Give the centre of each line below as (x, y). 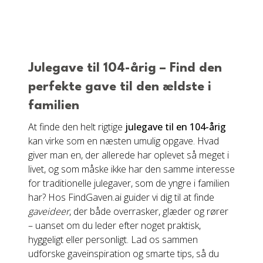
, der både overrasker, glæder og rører (149, 211)
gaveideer (49, 211)
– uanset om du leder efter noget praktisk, (114, 225)
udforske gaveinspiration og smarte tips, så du (124, 254)
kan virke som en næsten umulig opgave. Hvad (124, 141)
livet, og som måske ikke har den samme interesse (131, 169)
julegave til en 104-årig (176, 127)
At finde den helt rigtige (77, 127)
